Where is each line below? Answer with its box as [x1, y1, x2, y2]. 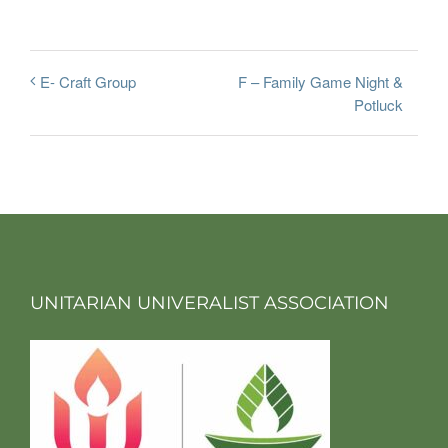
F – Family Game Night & [238, 71, 403, 92]
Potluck [354, 94, 403, 116]
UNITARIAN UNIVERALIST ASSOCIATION [30, 292, 389, 315]
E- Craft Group [40, 71, 136, 93]
